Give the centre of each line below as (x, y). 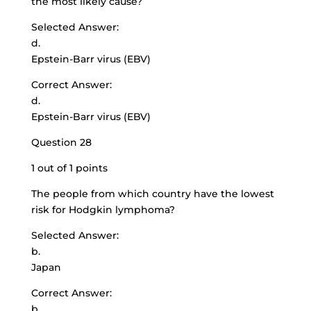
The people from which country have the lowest (152, 194)
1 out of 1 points (69, 168)
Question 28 (61, 142)
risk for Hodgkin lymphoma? (103, 210)
